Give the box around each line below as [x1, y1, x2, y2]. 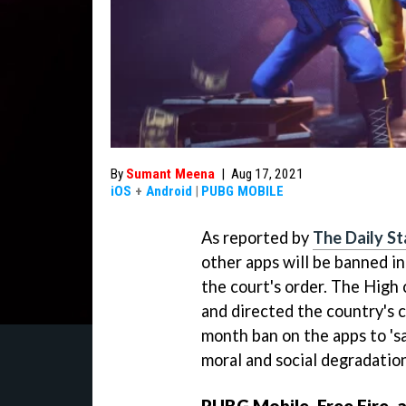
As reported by [201, 227, 313, 247]
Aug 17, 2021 [231, 166, 304, 182]
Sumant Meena [126, 166, 215, 182]
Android [146, 183, 192, 199]
